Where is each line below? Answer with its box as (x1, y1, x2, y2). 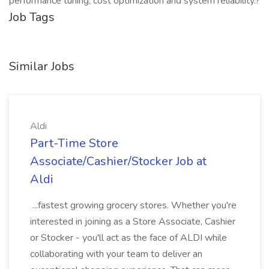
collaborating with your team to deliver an (30, 247, 202, 261)
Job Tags (9, 9, 55, 25)
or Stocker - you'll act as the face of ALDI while (30, 231, 227, 244)
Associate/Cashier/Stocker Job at (30, 153, 207, 169)
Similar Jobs (9, 58, 74, 74)
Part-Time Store (30, 135, 118, 151)
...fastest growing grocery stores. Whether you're (30, 199, 237, 212)
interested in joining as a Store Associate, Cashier (30, 215, 235, 228)
